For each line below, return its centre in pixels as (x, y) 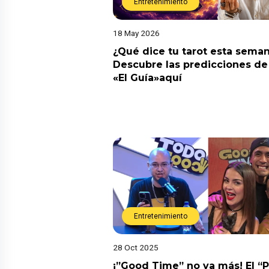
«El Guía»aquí (147, 77)
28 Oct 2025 (136, 247)
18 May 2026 (136, 33)
